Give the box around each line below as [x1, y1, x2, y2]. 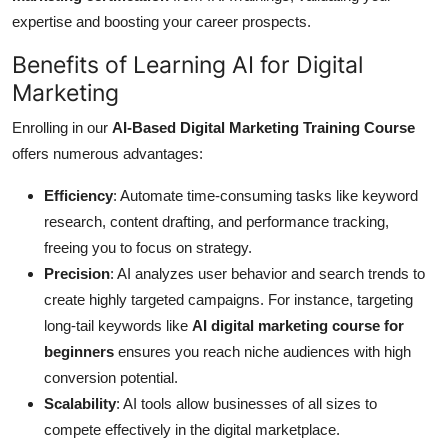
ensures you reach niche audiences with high [114, 343, 411, 361]
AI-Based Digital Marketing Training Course [112, 119, 415, 137]
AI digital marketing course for [192, 317, 404, 335]
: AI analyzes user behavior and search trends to [110, 265, 425, 283]
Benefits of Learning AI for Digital [12, 50, 363, 80]
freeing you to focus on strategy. [44, 239, 252, 257]
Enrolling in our [12, 119, 112, 137]
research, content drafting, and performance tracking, [44, 213, 389, 231]
